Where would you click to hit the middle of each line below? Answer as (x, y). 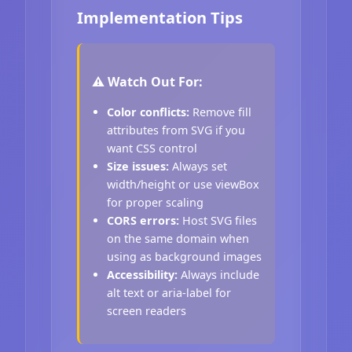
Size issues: (138, 167)
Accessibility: (143, 275)
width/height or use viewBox (183, 185)
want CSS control (152, 148)
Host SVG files (218, 221)
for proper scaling (156, 203)
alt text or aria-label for (169, 293)
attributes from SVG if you (176, 130)
